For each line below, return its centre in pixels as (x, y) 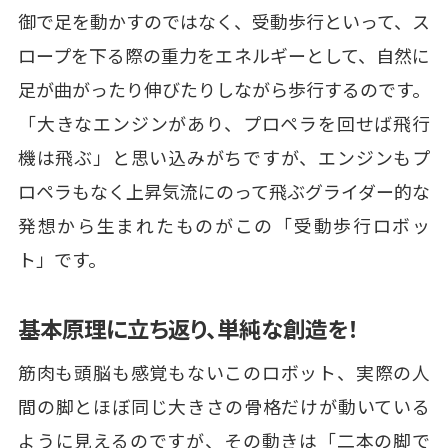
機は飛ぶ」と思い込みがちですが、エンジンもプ (224, 156)
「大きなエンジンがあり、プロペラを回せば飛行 (224, 122)
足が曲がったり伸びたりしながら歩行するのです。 (224, 88)
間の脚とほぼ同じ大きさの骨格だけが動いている (224, 405)
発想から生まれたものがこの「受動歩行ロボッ (224, 224)
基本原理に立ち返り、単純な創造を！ (188, 327)
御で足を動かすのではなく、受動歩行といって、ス (224, 20)
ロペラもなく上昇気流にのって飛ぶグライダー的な (224, 190)
